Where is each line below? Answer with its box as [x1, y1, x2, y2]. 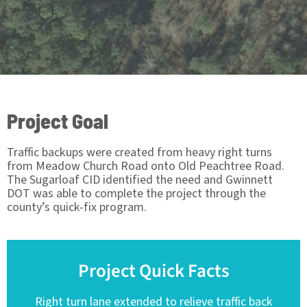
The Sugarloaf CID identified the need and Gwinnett [7, 171, 273, 188]
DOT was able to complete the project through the [7, 184, 266, 202]
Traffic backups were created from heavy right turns [7, 143, 272, 161]
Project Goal [7, 108, 108, 133]
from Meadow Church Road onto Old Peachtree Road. [7, 157, 284, 175]
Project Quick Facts [77, 257, 230, 284]
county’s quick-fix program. [7, 198, 147, 216]
